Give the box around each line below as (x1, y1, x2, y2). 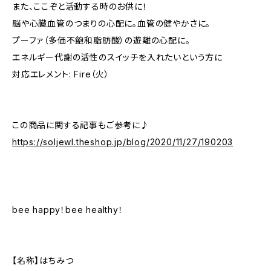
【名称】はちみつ (12, 255, 74, 266)
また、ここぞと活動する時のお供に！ (12, 1, 148, 11)
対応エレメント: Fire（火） (12, 69, 109, 79)
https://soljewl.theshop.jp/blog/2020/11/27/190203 (12, 137, 233, 147)
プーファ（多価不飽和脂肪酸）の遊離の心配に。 (12, 35, 191, 45)
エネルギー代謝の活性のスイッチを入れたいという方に (12, 52, 223, 62)
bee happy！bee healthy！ (12, 204, 123, 215)
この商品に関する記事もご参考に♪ (12, 120, 149, 130)
